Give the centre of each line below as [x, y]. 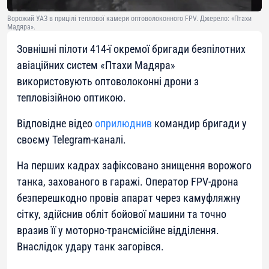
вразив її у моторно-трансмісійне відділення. [118, 231]
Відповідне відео [56, 124]
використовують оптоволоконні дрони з [108, 82]
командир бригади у [199, 124]
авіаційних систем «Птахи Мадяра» [96, 65]
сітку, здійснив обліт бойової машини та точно [122, 214]
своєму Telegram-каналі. [71, 140]
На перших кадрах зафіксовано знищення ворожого [134, 166]
